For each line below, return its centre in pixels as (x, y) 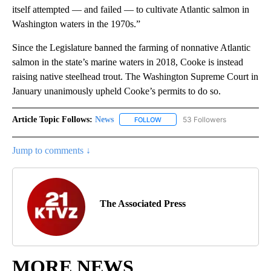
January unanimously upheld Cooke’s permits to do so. (116, 91)
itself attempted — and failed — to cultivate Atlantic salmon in (131, 9)
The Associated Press (143, 203)
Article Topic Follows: (52, 119)
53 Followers (204, 119)
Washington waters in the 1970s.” (76, 24)
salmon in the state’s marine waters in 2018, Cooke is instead (128, 62)
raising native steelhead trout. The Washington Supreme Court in (135, 76)
